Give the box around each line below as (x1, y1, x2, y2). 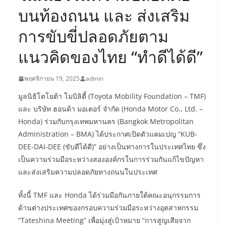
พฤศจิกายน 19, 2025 (24, 74, 80, 83)
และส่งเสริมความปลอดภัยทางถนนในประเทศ (18, 167, 157, 177)
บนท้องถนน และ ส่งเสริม (18, 5, 190, 27)
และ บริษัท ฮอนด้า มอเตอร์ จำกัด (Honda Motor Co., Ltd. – (18, 104, 203, 114)
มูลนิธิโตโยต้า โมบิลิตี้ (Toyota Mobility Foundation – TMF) (18, 91, 206, 101)
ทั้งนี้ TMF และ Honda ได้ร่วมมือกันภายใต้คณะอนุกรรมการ (18, 190, 201, 200)
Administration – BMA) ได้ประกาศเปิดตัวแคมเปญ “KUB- (18, 129, 197, 139)
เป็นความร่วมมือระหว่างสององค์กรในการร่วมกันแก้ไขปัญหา (18, 154, 204, 164)
